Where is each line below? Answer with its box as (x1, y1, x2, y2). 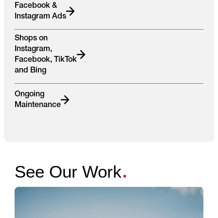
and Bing (14, 67, 46, 74)
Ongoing (14, 91, 44, 98)
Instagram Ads (14, 13, 66, 20)
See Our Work (14, 162, 122, 181)
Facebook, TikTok (14, 56, 77, 63)
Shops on (14, 35, 48, 42)
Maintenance (14, 101, 61, 109)
